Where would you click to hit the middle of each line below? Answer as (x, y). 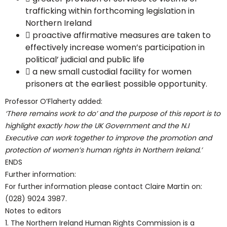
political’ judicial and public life (85, 60)
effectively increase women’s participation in (115, 47)
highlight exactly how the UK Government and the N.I (97, 126)
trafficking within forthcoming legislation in (110, 11)
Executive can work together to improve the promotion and (108, 138)
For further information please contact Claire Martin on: (104, 186)
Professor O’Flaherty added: (54, 101)
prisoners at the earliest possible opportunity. (116, 84)
